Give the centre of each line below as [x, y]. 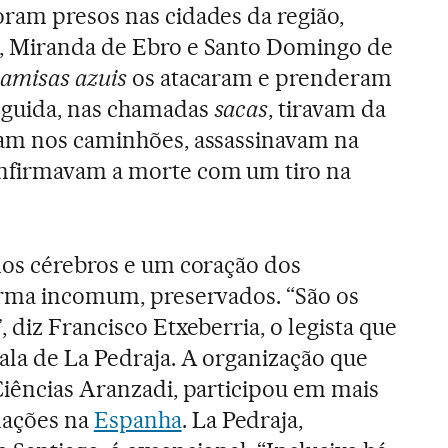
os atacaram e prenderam [259, 77]
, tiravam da [327, 108]
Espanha [137, 419]
